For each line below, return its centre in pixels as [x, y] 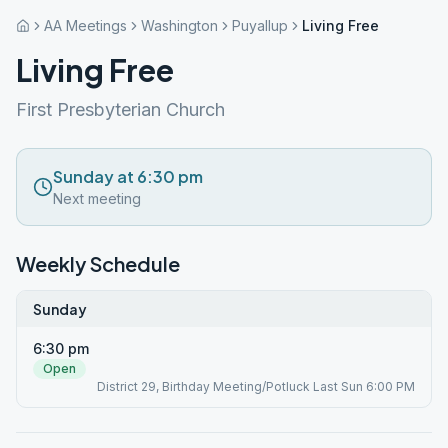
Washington [179, 25]
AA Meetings [85, 25]
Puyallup [260, 25]
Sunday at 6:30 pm [128, 176]
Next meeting [97, 198]
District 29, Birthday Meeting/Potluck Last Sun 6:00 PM [256, 386]
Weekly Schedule [98, 263]
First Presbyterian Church [120, 109]
